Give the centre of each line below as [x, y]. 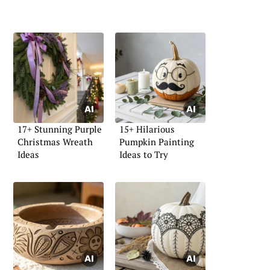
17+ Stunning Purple [60, 129]
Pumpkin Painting [157, 142]
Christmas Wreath [55, 142]
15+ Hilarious [147, 129]
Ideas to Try [144, 155]
